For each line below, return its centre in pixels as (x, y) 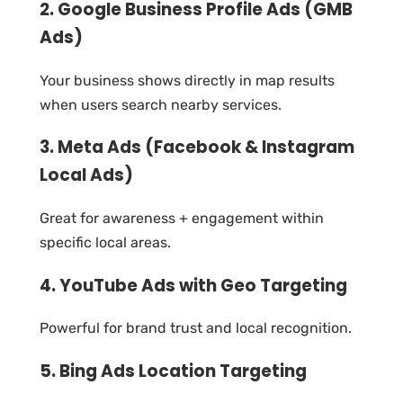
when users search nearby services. (161, 104)
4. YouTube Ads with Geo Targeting (193, 285)
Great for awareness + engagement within (182, 218)
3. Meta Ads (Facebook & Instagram (197, 148)
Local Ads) (86, 175)
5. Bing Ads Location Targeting (173, 372)
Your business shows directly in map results (187, 80)
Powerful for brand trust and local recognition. (196, 328)
